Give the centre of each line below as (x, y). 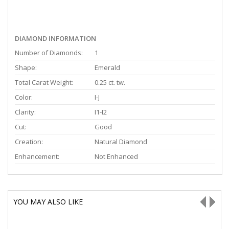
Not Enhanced (116, 156)
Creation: (29, 141)
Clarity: (25, 112)
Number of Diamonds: (49, 52)
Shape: (26, 67)
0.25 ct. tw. (110, 82)
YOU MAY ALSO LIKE (48, 201)
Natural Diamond (121, 141)
